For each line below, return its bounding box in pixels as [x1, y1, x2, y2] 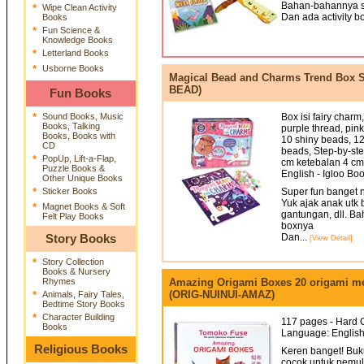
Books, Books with [41, 131, 115, 141]
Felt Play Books [41, 211, 104, 221]
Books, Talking [41, 121, 100, 131]
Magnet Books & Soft [41, 201, 125, 211]
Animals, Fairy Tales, [41, 289, 124, 299]
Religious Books [33, 343, 128, 356]
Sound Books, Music [41, 111, 123, 121]
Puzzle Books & [41, 163, 105, 173]
